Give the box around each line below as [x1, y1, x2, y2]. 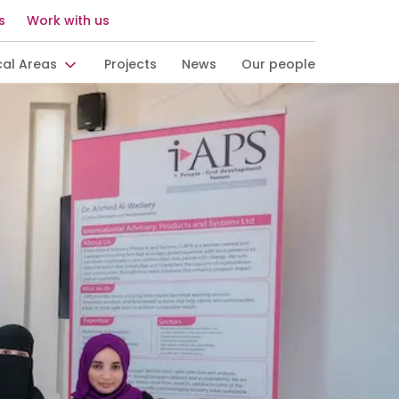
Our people [240, 55, 315, 74]
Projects [103, 55, 157, 74]
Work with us [26, 12, 110, 29]
